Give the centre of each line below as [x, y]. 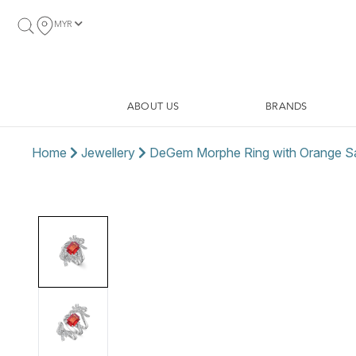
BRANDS [286, 107]
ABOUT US [153, 107]
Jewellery [108, 153]
